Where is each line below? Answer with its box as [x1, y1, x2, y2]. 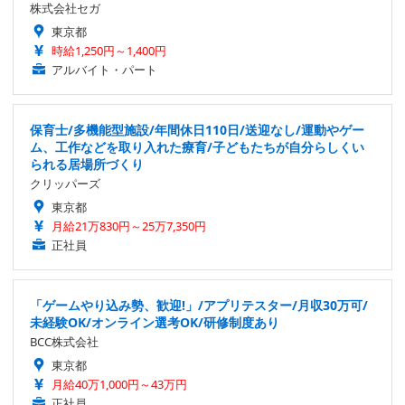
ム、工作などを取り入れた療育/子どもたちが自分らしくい [30, 137, 364, 155]
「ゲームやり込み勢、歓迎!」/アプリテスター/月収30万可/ [30, 296, 368, 314]
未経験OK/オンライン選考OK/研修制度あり [30, 313, 279, 331]
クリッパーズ [30, 174, 100, 192]
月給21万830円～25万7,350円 [52, 217, 206, 234]
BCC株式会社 [30, 333, 99, 350]
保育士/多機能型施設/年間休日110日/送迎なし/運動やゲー [30, 120, 364, 138]
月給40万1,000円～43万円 [52, 375, 187, 392]
